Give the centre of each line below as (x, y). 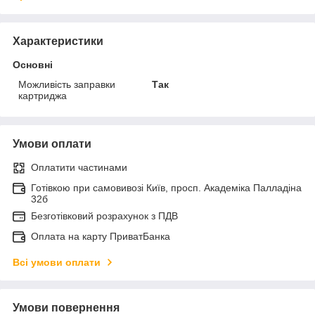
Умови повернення (66, 307)
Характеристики (58, 41)
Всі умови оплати (57, 262)
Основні (33, 64)
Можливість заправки (67, 84)
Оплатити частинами (79, 167)
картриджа (43, 95)
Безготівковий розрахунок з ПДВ (104, 216)
